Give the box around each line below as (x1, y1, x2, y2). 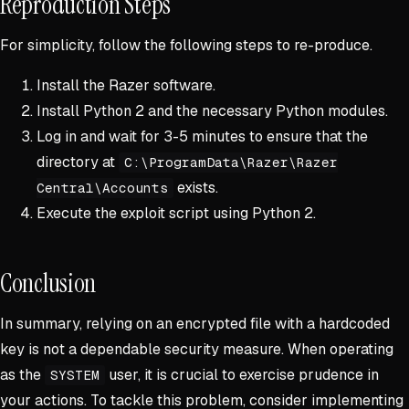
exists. (173, 178, 218, 198)
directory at (37, 152, 119, 173)
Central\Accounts (37, 180, 168, 197)
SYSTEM (49, 367, 100, 384)
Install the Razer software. (37, 76, 215, 96)
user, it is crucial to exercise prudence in (104, 365, 379, 385)
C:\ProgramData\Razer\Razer (123, 154, 338, 172)
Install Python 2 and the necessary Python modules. (37, 101, 388, 121)
